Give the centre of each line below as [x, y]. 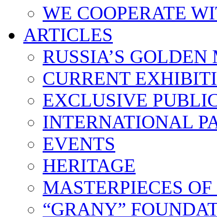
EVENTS [79, 144]
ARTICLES [68, 35]
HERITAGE [89, 166]
